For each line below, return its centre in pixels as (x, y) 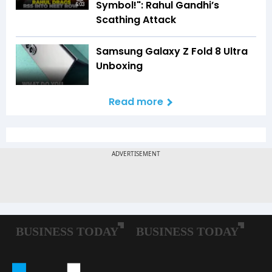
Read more (136, 102)
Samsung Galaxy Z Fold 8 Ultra (172, 51)
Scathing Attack (136, 19)
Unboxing (119, 66)
